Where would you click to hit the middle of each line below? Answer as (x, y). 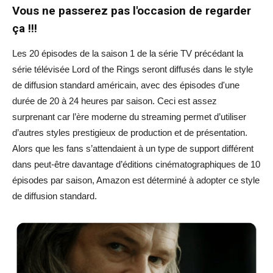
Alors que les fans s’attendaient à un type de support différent (133, 148)
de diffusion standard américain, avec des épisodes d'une (126, 85)
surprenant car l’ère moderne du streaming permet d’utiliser (129, 116)
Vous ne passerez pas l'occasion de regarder (132, 10)
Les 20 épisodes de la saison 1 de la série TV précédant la (128, 53)
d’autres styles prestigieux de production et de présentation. (130, 132)
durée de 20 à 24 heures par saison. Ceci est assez (115, 101)
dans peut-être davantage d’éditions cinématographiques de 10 (136, 164)
